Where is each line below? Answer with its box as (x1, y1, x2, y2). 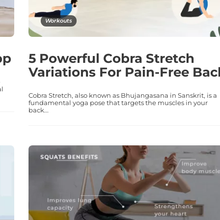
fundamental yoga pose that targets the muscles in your (28, 98, 208, 107)
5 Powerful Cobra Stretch (28, 50, 194, 66)
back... (28, 106, 49, 114)
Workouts (45, 17, 72, 24)
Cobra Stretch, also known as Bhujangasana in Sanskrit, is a (28, 91, 217, 99)
